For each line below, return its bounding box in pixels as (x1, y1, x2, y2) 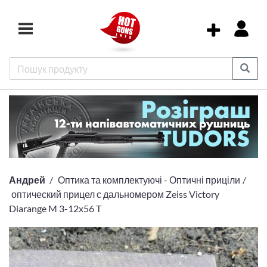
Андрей (9, 174, 45, 186)
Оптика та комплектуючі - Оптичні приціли (57, 174, 240, 186)
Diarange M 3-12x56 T (9, 203, 101, 215)
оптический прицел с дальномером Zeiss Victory (11, 188, 220, 200)
